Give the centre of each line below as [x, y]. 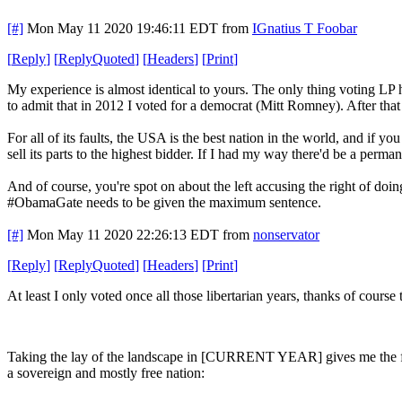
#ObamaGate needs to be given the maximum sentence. [164, 202]
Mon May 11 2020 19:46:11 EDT [122, 28]
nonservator [286, 234]
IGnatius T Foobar [305, 28]
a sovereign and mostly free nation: [106, 372]
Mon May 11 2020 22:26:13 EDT [123, 234]
